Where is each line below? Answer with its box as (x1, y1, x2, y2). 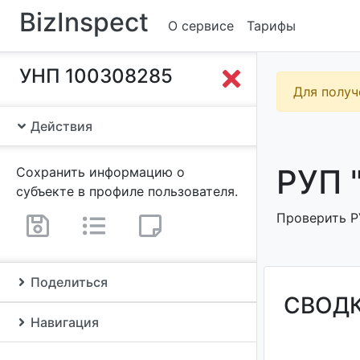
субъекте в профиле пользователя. (16, 183, 238, 199)
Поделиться (27, 274, 108, 290)
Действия (27, 118, 92, 134)
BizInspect (19, 6, 149, 38)
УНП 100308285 (19, 64, 173, 88)
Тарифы (247, 18, 296, 34)
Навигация (27, 314, 99, 330)
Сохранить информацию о (16, 164, 185, 180)
